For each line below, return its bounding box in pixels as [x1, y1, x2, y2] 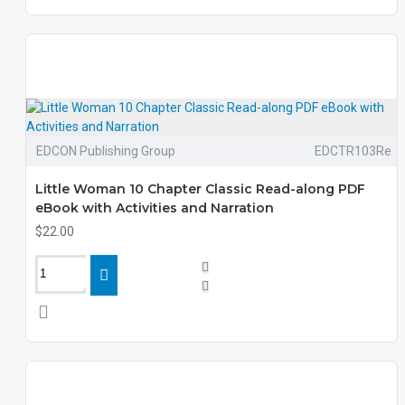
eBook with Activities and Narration [35, 200, 274, 216]
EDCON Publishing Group [36, 144, 175, 158]
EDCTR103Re [314, 144, 391, 158]
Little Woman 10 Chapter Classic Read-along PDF [35, 181, 365, 197]
